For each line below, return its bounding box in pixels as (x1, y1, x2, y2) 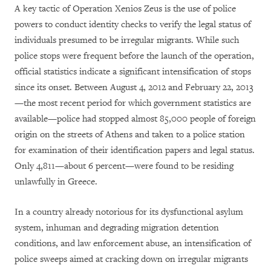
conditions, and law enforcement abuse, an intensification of (15, 237, 251, 249)
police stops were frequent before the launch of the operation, (15, 50, 254, 62)
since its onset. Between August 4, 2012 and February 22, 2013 (15, 81, 253, 93)
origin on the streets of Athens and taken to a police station (15, 128, 245, 140)
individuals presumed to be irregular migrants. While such (15, 34, 239, 46)
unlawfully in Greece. (15, 175, 97, 188)
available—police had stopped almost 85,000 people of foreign (15, 113, 256, 125)
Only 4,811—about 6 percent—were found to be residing (15, 160, 233, 172)
